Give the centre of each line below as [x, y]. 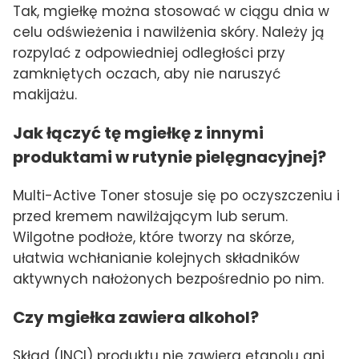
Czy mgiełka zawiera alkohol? [136, 317]
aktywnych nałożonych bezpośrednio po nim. [168, 279]
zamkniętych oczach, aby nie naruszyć [147, 74]
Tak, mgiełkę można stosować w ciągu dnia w [171, 12]
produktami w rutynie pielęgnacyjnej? [169, 157]
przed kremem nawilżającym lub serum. [150, 217]
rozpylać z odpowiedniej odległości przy [149, 53]
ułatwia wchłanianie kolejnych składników [156, 258]
